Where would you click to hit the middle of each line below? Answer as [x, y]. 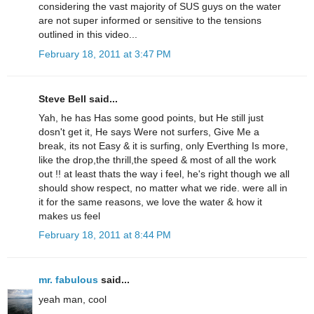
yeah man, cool [73, 299]
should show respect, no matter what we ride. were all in [163, 188]
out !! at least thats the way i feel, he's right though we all [164, 174]
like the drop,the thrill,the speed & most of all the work [157, 160]
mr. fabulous [68, 280]
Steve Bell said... [78, 98]
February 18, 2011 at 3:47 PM [105, 54]
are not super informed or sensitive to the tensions [150, 21]
